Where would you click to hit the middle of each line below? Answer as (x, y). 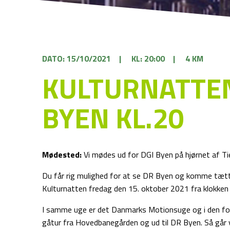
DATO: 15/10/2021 (77, 59)
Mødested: (62, 155)
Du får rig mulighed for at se (93, 176)
